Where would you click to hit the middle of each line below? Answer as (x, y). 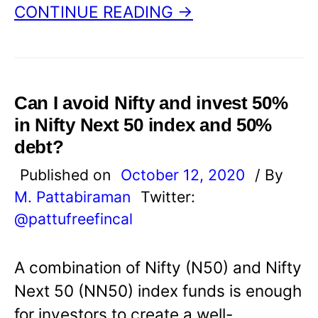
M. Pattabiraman (72, 197)
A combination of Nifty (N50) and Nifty (158, 268)
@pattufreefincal (73, 219)
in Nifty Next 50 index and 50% (143, 125)
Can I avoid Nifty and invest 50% (151, 103)
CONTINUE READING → (104, 12)
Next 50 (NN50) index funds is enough (158, 291)
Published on (67, 175)
